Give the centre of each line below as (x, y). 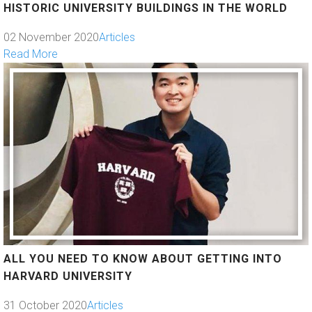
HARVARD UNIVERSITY (68, 276)
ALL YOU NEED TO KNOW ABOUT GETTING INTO (143, 259)
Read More (31, 54)
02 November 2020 (51, 37)
